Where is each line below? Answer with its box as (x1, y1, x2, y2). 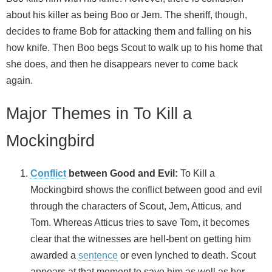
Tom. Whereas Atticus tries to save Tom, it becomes (30, 217, 250, 228)
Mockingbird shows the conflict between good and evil (30, 185, 262, 195)
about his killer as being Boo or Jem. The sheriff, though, (6, 9, 247, 20)
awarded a (30, 250, 78, 261)
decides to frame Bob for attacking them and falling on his (6, 25, 251, 36)
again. (6, 75, 33, 86)
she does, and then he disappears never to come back (6, 58, 238, 69)
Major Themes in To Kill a (6, 104, 192, 123)
